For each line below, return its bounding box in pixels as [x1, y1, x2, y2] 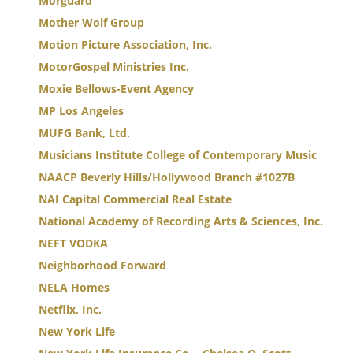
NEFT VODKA [39, 236, 108, 251]
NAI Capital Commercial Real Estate [39, 191, 232, 206]
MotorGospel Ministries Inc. [39, 59, 189, 74]
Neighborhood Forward [39, 258, 166, 273]
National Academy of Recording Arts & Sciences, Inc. [39, 214, 323, 229]
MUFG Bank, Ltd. [39, 125, 130, 140]
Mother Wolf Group [39, 15, 144, 30]
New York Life [39, 324, 115, 339]
